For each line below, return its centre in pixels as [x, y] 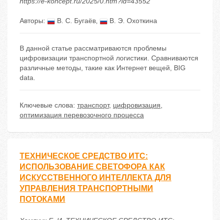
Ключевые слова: [48, 105]
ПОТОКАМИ [42, 199]
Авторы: [33, 21]
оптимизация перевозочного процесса [82, 115]
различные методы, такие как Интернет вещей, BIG [103, 68]
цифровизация [137, 105]
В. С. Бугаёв [75, 21]
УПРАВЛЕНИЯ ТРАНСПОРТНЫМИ [86, 189]
